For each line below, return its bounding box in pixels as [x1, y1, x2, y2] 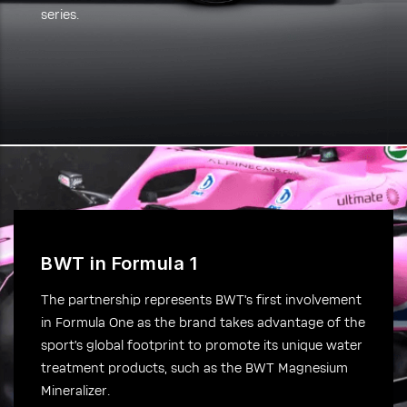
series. [41, 7, 79, 24]
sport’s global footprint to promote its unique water [41, 338, 362, 354]
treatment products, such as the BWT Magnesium [41, 361, 348, 377]
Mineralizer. [41, 383, 110, 400]
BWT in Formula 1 [41, 252, 197, 274]
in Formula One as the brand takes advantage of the [41, 315, 365, 332]
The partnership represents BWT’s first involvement [41, 293, 362, 309]
